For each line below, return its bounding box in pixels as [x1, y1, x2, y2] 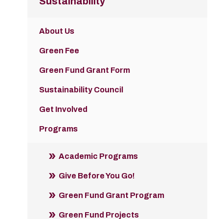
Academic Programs [59, 152, 138, 161]
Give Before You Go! [59, 172, 135, 180]
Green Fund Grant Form [39, 66, 130, 75]
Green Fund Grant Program [59, 191, 164, 200]
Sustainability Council [39, 86, 123, 94]
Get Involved [39, 105, 88, 114]
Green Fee [39, 46, 79, 55]
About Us [39, 27, 74, 36]
